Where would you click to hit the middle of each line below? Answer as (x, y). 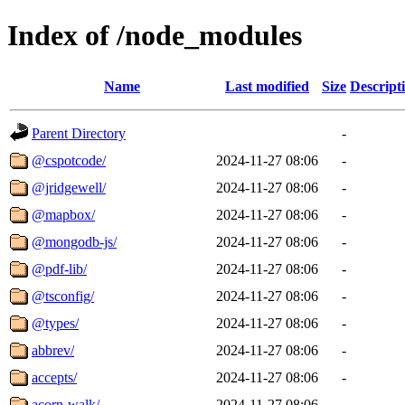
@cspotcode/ (69, 160)
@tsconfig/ (63, 296)
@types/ (55, 323)
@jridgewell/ (69, 187)
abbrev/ (53, 350)
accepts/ (54, 377)
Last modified (267, 86)
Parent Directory (79, 133)
